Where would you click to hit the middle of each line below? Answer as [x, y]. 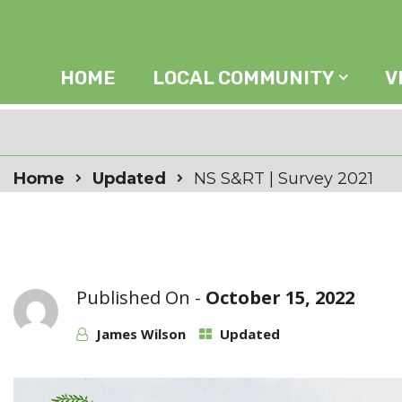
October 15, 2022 [280, 297]
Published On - [141, 297]
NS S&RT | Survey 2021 [284, 179]
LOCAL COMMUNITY [244, 78]
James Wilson [141, 334]
